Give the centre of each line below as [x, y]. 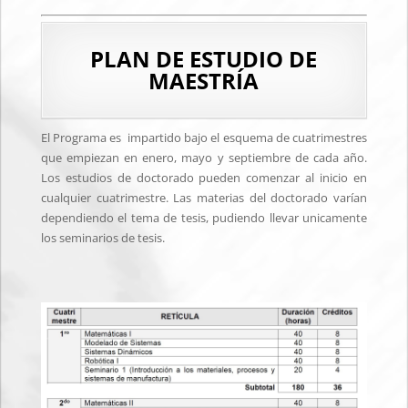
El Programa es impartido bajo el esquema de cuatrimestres [204, 138]
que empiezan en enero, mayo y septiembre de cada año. [204, 158]
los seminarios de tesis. [102, 238]
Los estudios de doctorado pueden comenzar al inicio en [204, 178]
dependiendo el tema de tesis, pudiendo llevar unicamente [204, 218]
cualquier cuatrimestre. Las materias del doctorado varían [204, 198]
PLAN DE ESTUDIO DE [204, 59]
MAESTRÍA [204, 81]
